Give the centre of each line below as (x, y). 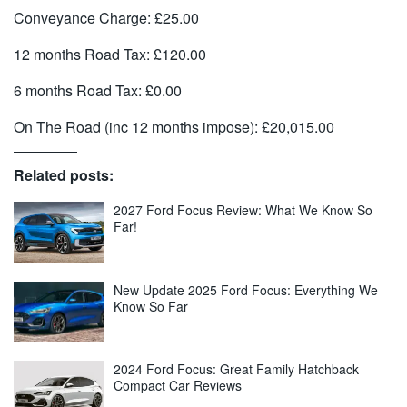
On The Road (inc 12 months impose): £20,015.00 (174, 127)
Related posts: (64, 175)
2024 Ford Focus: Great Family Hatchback (236, 369)
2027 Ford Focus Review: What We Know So (243, 210)
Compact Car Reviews (178, 386)
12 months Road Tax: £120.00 (110, 55)
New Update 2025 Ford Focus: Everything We (246, 289)
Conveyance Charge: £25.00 (106, 18)
